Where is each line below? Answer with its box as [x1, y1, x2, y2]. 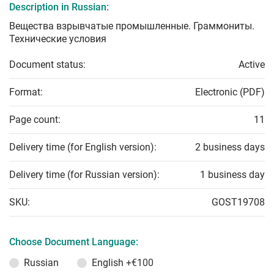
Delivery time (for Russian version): [9, 169, 160, 181]
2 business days [195, 141, 265, 154]
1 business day [200, 169, 265, 181]
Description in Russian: [9, 1, 109, 13]
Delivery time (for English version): [9, 141, 157, 154]
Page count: [9, 114, 61, 126]
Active [239, 59, 265, 71]
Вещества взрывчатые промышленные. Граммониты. [9, 20, 254, 32]
